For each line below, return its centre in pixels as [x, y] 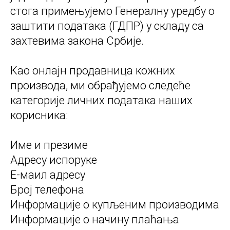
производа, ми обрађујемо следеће [100, 86]
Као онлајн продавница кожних [93, 71]
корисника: [39, 116]
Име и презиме [49, 145]
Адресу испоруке [54, 160]
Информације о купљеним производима [115, 205]
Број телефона [47, 190]
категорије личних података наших [101, 101]
